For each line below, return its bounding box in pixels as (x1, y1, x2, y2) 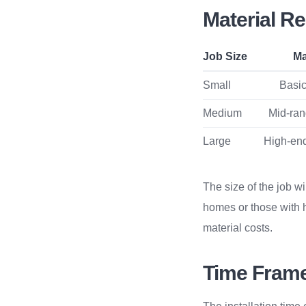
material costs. (203, 221, 273, 234)
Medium (203, 107, 242, 119)
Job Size (203, 50, 248, 62)
